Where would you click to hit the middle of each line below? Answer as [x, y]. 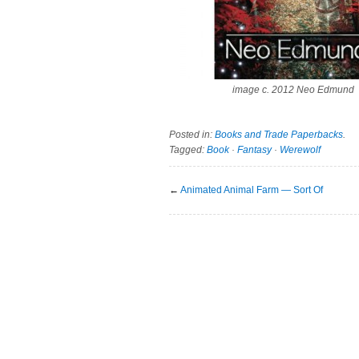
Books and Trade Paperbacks [279, 134]
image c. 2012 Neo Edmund [293, 90]
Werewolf [300, 149]
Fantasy [254, 149]
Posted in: [192, 134]
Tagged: [188, 149]
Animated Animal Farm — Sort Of [252, 190]
